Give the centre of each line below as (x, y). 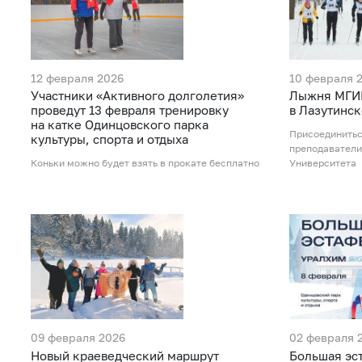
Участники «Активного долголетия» (137, 96)
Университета (322, 163)
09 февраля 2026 (78, 338)
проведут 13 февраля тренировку (130, 110)
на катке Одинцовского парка (120, 125)
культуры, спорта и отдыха (109, 139)
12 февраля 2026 (77, 78)
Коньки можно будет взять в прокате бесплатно (145, 163)
